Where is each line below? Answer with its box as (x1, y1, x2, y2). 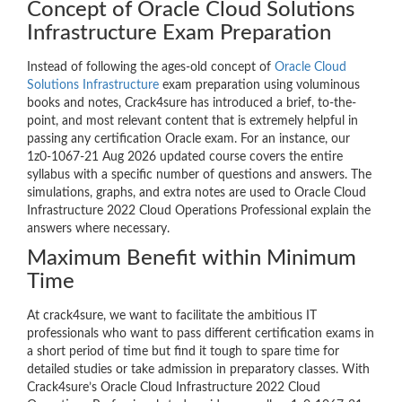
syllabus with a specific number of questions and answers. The (27, 169, 371, 182)
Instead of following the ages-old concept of (27, 61, 275, 74)
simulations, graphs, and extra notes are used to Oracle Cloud (27, 187, 366, 200)
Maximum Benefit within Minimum (27, 248, 356, 270)
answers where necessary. (27, 223, 170, 236)
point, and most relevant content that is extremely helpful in (27, 115, 358, 128)
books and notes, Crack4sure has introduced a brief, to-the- (27, 97, 356, 110)
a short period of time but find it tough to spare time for (27, 345, 339, 359)
